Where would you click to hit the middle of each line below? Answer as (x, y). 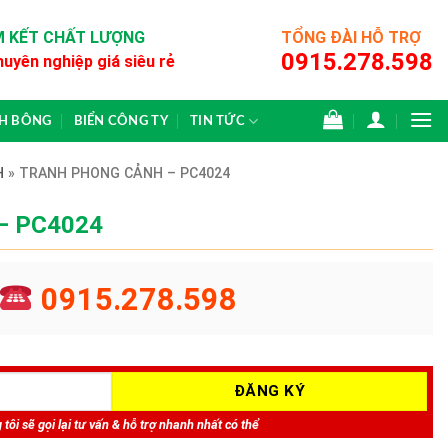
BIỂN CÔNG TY (120, 121)
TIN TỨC (217, 121)
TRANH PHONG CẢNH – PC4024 (124, 173)
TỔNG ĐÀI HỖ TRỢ (351, 37)
